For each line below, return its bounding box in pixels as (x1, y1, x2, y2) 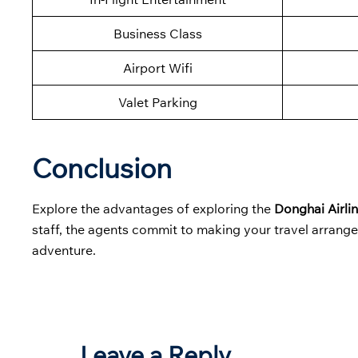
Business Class (113, 26, 202, 42)
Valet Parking (117, 94, 197, 111)
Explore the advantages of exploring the (32, 201, 274, 217)
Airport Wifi (122, 60, 193, 77)
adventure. (32, 242, 99, 259)
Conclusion (32, 151, 172, 186)
